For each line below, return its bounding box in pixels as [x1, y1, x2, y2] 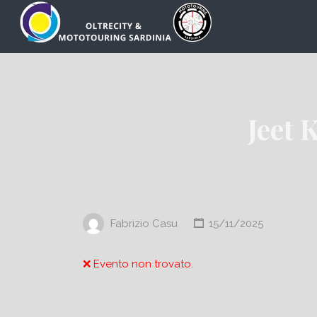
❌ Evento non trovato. [83, 257, 193, 270]
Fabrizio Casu [110, 217, 178, 230]
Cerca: [21, 11, 53, 24]
